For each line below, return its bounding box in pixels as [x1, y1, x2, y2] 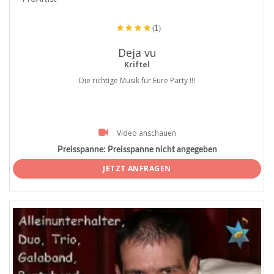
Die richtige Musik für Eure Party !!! [79, 75, 195, 86]
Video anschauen [116, 127, 176, 138]
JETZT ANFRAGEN [103, 163, 171, 174]
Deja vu [117, 45, 157, 60]
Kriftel [124, 59, 150, 70]
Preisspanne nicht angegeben [105, 145, 217, 154]
